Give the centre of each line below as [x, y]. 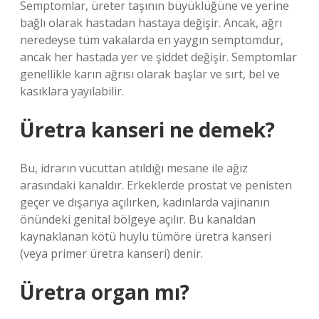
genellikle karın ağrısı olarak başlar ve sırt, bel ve [150, 74]
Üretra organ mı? [105, 292]
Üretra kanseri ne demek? [147, 130]
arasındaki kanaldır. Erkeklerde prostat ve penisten [156, 185]
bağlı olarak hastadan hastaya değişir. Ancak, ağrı [151, 23]
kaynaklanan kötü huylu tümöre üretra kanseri [146, 236]
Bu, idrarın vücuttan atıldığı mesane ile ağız [134, 168]
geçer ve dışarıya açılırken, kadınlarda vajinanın [145, 202]
